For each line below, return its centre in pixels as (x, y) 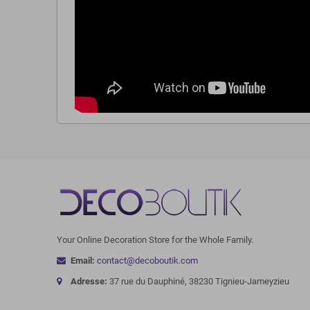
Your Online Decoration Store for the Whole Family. (155, 239)
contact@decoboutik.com (147, 260)
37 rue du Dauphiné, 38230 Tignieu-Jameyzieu (198, 281)
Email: (83, 260)
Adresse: (89, 281)
